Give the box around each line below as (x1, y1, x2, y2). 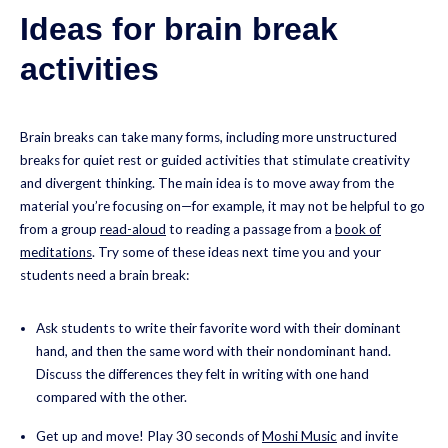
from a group (20, 221, 100, 238)
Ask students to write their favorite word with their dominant (36, 319, 401, 336)
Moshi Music (262, 427, 337, 444)
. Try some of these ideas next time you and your (92, 244, 381, 261)
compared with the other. (36, 388, 187, 405)
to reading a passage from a (166, 221, 335, 238)
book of (335, 221, 381, 238)
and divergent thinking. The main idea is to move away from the (20, 175, 394, 192)
